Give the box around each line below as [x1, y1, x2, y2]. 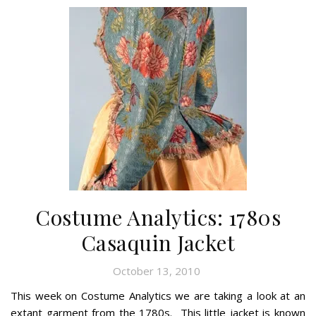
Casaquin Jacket [80, 228, 236, 257]
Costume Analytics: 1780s [35, 202, 281, 231]
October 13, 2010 [112, 263, 200, 278]
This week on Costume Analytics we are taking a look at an [11, 288, 305, 303]
